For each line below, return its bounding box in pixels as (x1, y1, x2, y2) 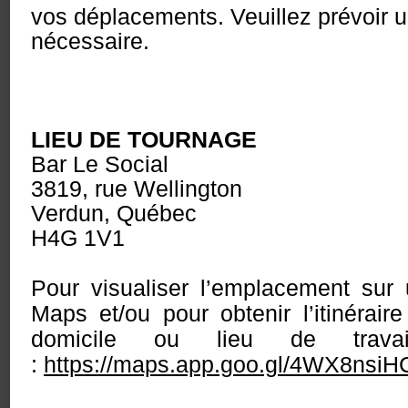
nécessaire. (31, 28, 149, 54)
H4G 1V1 (31, 225, 125, 250)
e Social (86, 151, 168, 177)
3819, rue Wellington (31, 176, 242, 201)
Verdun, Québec (31, 200, 197, 226)
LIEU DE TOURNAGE (31, 127, 257, 152)
